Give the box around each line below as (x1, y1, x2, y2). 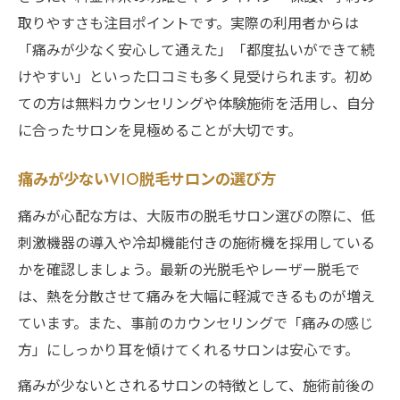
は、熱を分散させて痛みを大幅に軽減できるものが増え (18, 284, 375, 306)
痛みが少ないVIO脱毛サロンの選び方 (18, 172, 276, 188)
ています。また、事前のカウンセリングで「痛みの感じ (18, 311, 373, 333)
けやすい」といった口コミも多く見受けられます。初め (18, 64, 373, 87)
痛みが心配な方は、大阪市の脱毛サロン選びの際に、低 (18, 204, 375, 226)
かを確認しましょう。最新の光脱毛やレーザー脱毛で (18, 257, 360, 279)
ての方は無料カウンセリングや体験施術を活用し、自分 (18, 91, 375, 113)
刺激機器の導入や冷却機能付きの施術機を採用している (18, 230, 375, 253)
